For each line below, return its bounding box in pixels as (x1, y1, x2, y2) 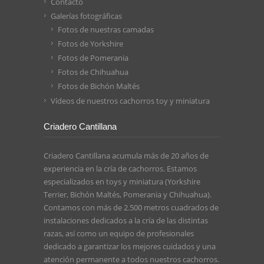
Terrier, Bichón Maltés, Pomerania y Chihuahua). (44, 189, 212, 200)
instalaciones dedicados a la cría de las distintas (44, 214, 208, 226)
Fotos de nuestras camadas (58, 24, 154, 35)
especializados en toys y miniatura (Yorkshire (44, 176, 200, 187)
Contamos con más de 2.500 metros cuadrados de (44, 202, 219, 213)
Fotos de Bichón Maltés (58, 80, 140, 91)
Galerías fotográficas (51, 10, 122, 21)
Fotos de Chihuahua (58, 66, 128, 77)
